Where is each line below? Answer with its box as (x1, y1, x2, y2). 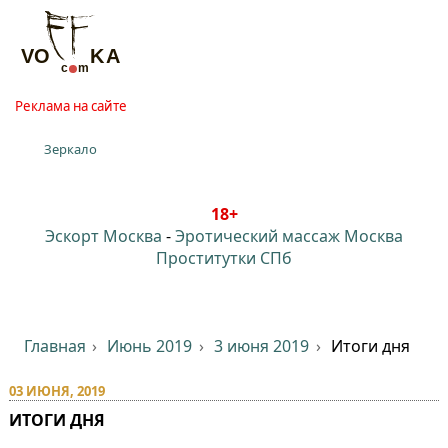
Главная (23, 334, 86, 357)
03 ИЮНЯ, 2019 (8, 381, 105, 400)
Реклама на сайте (14, 96, 127, 115)
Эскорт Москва (45, 224, 162, 247)
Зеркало (44, 139, 98, 158)
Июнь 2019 (107, 334, 193, 357)
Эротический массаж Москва (175, 224, 403, 247)
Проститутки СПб (156, 246, 292, 269)
